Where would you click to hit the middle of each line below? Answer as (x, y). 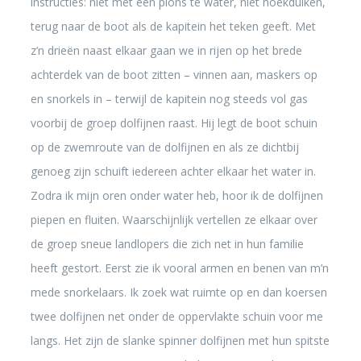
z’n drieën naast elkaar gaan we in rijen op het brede (166, 50)
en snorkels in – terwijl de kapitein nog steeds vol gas (169, 99)
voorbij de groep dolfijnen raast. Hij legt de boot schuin (174, 123)
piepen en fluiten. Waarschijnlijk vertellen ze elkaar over (174, 220)
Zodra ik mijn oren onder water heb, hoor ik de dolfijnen (176, 195)
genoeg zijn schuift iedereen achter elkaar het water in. (173, 171)
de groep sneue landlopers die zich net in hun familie (167, 244)
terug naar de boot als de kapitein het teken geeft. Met (173, 26)
